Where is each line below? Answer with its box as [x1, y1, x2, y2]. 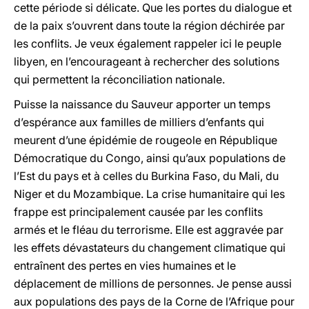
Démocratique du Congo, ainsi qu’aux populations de [14, 151, 286, 165]
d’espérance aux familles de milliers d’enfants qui [14, 115, 264, 129]
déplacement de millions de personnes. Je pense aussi [14, 277, 292, 290]
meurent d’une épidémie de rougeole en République [14, 133, 277, 147]
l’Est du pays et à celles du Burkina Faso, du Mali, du [14, 169, 279, 183]
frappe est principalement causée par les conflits [14, 205, 263, 219]
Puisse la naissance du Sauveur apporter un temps [14, 97, 270, 111]
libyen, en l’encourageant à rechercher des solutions [14, 54, 279, 68]
